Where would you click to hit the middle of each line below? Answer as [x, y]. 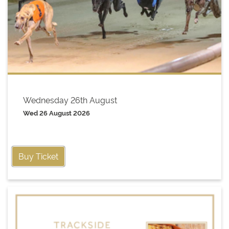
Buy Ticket [38, 156]
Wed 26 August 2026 [56, 113]
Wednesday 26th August [70, 100]
